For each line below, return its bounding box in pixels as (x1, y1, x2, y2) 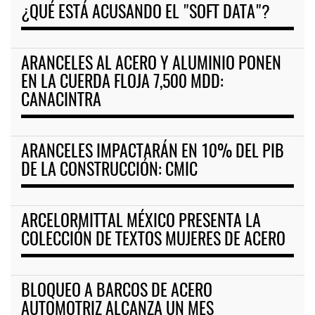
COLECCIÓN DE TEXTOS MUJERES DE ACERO (21, 232, 285, 250)
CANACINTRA (21, 93, 101, 110)
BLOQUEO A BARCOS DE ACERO (21, 283, 212, 301)
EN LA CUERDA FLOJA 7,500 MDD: (21, 75, 224, 92)
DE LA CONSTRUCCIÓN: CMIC (21, 162, 198, 180)
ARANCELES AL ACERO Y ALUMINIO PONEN (21, 56, 281, 74)
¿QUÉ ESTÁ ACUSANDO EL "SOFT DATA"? (21, 5, 270, 22)
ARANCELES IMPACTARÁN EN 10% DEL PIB (21, 144, 284, 162)
